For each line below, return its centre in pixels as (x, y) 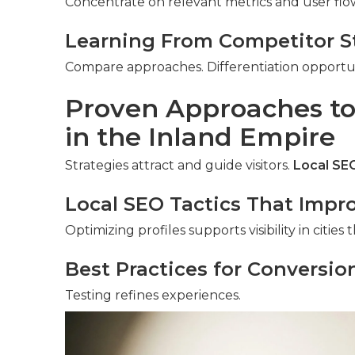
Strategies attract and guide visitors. (179, 165)
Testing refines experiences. (153, 295)
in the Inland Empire (200, 136)
